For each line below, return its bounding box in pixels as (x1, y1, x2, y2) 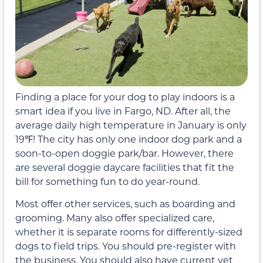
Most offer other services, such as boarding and (15, 197, 235, 210)
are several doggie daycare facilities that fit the (15, 161, 234, 174)
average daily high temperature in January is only (15, 119, 247, 131)
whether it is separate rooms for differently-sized (15, 225, 242, 238)
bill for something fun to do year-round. (15, 175, 200, 188)
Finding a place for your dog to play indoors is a (15, 90, 235, 103)
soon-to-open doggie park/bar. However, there (15, 147, 234, 160)
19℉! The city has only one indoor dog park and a (15, 133, 242, 146)
